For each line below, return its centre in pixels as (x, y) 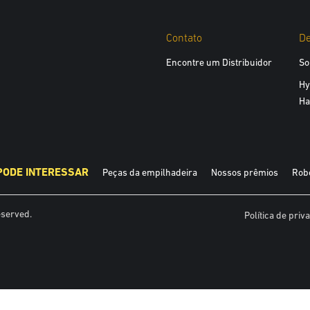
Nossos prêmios (245, 172)
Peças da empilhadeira (150, 172)
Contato (184, 37)
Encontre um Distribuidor (219, 62)
